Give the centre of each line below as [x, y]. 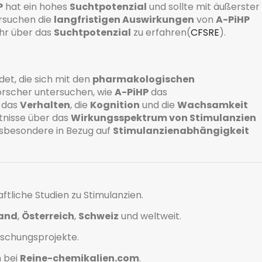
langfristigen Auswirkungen [124, 20]
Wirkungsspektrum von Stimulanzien [163, 118]
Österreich [48, 216]
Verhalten [45, 105]
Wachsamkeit [213, 105]
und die [158, 105]
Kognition [115, 105]
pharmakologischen [144, 80]
